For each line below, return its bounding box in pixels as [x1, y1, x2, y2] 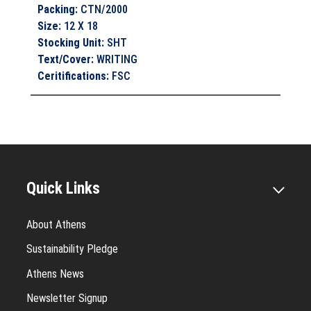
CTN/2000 [81, 2, 128, 16]
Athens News [26, 267, 84, 280]
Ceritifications [37, 69, 107, 83]
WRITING [96, 52, 138, 66]
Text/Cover [37, 52, 92, 66]
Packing [37, 2, 76, 16]
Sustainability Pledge [26, 242, 118, 256]
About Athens [26, 218, 86, 232]
